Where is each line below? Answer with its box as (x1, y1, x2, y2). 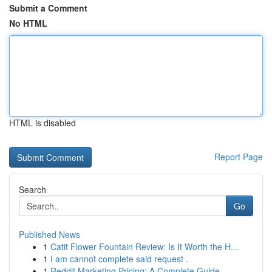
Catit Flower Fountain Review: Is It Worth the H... (50, 240, 238, 253)
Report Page (214, 151, 263, 163)
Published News (19, 228, 80, 240)
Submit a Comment (9, 2, 87, 14)
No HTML (9, 17, 47, 29)
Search (19, 183, 46, 195)
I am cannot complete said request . (50, 253, 188, 265)
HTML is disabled (9, 117, 76, 129)
